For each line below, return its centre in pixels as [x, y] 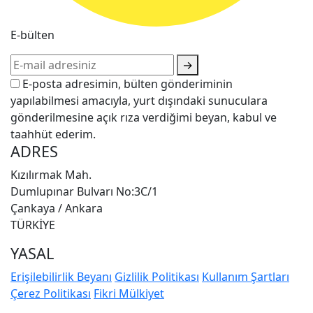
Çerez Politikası [51, 294]
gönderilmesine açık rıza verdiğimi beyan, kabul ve [144, 118]
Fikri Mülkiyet [129, 294]
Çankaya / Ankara [57, 209]
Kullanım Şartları [246, 277]
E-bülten [32, 35]
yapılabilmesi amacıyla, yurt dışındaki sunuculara [139, 101]
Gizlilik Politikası [157, 277]
